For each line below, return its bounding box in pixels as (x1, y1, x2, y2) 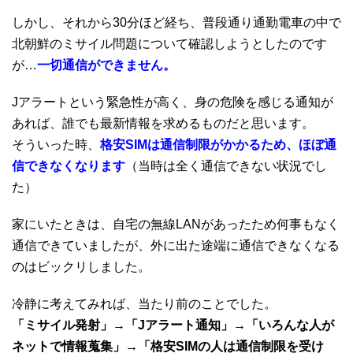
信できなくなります (12, 158, 125, 173)
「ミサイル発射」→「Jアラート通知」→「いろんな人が (12, 318, 334, 332)
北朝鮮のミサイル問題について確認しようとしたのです (12, 36, 327, 50)
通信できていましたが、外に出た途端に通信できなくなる (12, 238, 340, 252)
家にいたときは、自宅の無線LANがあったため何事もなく (12, 217, 340, 231)
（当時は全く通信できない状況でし (125, 158, 327, 173)
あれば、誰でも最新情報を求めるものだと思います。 (12, 116, 314, 130)
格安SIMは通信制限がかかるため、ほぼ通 (100, 137, 336, 151)
